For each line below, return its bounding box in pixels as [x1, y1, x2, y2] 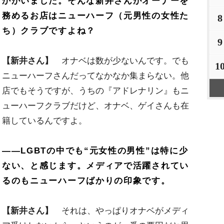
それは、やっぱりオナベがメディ [53, 206, 189, 216]
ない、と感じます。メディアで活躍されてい [2, 161, 189, 171]
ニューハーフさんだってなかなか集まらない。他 [2, 71, 189, 81]
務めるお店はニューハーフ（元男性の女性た [2, 11, 189, 21]
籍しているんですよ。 [2, 116, 87, 126]
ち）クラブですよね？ [2, 26, 95, 36]
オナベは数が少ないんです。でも [53, 56, 189, 66]
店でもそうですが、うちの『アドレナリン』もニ [2, 86, 189, 96]
